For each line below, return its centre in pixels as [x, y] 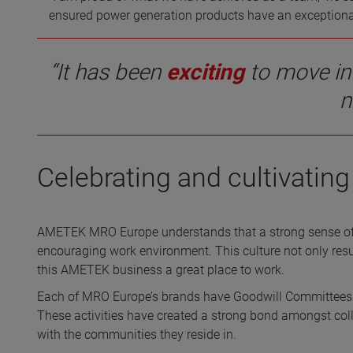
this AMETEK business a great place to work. [161, 270]
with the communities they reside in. [137, 334]
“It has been [108, 72]
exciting [208, 72]
